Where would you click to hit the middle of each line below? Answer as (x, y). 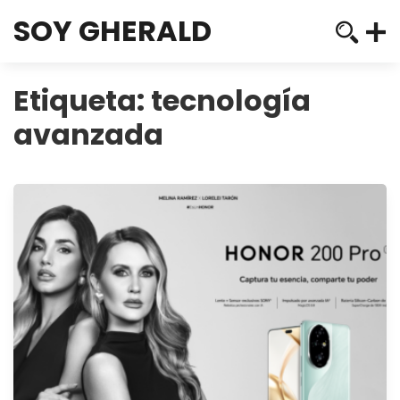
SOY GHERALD (112, 31)
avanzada (88, 134)
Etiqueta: (82, 100)
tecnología (231, 100)
